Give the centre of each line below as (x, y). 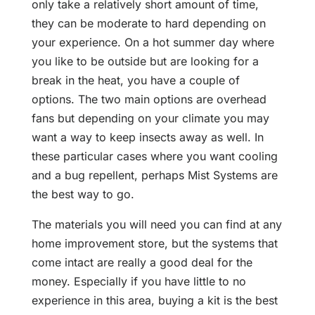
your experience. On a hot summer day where (153, 43)
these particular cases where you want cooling (154, 156)
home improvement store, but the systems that (154, 244)
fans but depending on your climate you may (150, 118)
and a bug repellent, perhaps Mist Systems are (154, 175)
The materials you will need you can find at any (156, 225)
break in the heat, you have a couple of (135, 81)
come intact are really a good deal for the (142, 263)
